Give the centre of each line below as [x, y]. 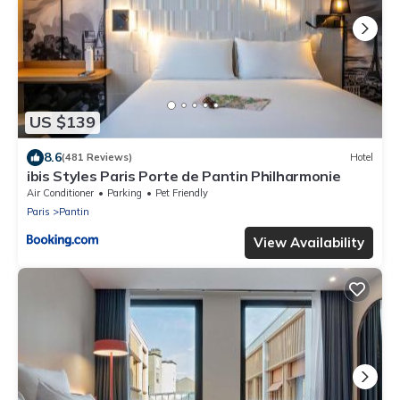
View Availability [309, 242]
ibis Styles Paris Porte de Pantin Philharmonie [184, 175]
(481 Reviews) [97, 158]
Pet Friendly [182, 192]
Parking [125, 192]
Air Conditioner [60, 192]
